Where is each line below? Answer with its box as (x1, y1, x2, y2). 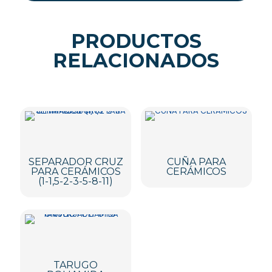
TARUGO (53, 259, 98, 271)
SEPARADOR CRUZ (28, 156, 123, 168)
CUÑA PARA (166, 156, 226, 168)
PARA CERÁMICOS (30, 166, 121, 178)
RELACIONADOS (53, 48, 219, 72)
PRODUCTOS (70, 29, 202, 53)
